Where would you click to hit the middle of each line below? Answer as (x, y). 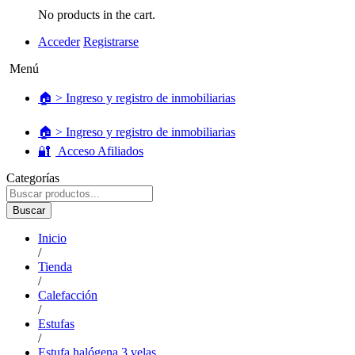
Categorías (33, 177)
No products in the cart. (97, 14)
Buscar (29, 210)
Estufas (56, 323)
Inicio (52, 238)
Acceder (59, 41)
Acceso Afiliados (99, 151)
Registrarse (111, 41)
